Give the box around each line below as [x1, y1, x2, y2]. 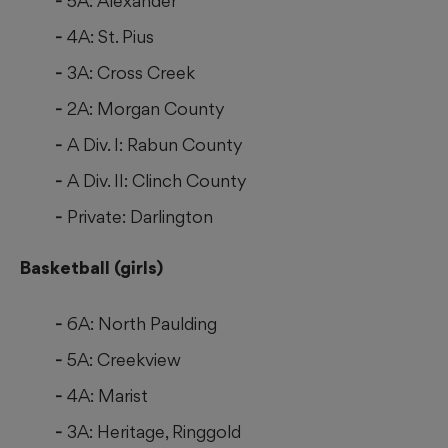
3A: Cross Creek [67, 62, 195, 84]
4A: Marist [67, 385, 148, 407]
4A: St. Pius [67, 26, 154, 48]
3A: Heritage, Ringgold [67, 421, 241, 443]
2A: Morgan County [67, 98, 225, 120]
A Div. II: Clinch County [67, 170, 247, 192]
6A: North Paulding [67, 313, 217, 335]
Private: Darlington [67, 206, 213, 228]
